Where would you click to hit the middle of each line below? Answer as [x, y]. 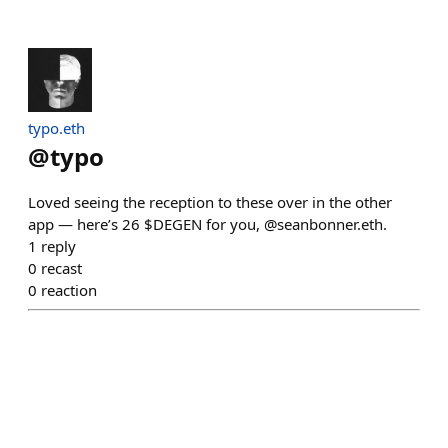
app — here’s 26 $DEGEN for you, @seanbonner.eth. [207, 224]
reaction [69, 290]
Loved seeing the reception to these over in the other [210, 202]
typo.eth [56, 128]
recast [61, 268]
